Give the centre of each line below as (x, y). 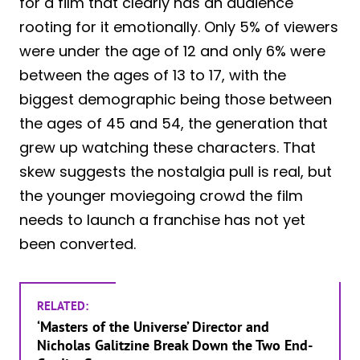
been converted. (78, 243)
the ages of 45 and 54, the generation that (174, 123)
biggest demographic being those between (176, 99)
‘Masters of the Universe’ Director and (153, 326)
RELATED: (63, 305)
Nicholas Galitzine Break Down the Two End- (175, 345)
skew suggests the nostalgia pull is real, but (176, 171)
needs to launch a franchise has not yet (162, 219)
